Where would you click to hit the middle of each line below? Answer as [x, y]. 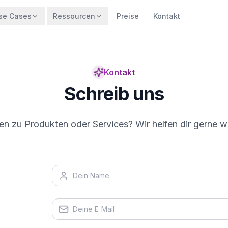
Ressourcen [74, 16]
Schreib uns [114, 94]
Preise [128, 16]
